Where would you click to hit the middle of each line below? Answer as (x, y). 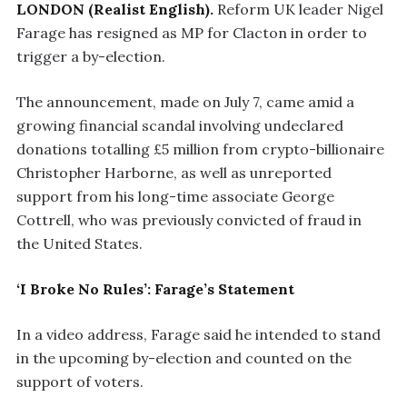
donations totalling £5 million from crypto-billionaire (200, 149)
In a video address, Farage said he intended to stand (199, 334)
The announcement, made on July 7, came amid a (185, 101)
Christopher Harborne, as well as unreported (174, 172)
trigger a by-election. (91, 56)
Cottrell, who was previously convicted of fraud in (189, 219)
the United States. (79, 243)
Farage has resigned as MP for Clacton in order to (192, 32)
